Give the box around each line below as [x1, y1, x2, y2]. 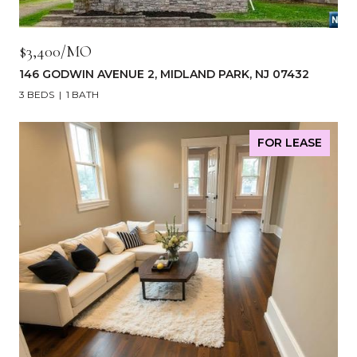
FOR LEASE [257, 135, 322, 150]
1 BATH [66, 88, 99, 100]
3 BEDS [19, 88, 54, 100]
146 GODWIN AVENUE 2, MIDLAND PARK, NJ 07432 [19, 67, 309, 81]
